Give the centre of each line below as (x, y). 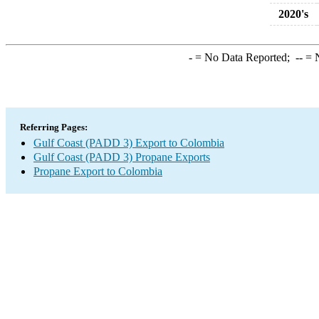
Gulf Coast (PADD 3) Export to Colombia (129, 143)
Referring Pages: (54, 127)
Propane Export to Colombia (98, 171)
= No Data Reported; (244, 57)
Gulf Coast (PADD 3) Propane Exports (122, 157)
